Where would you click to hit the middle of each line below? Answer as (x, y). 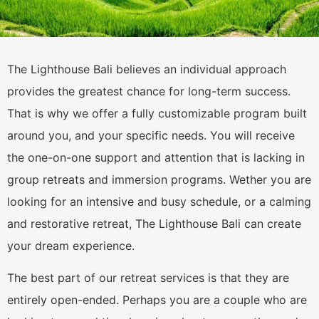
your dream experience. (73, 245)
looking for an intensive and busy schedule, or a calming (159, 201)
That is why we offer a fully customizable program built (157, 113)
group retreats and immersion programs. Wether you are (159, 179)
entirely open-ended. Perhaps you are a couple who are (157, 300)
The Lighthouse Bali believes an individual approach (147, 69)
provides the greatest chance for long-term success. (149, 91)
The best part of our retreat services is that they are (148, 278)
